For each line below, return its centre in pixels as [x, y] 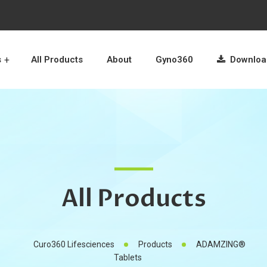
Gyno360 [174, 59]
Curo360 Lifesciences [74, 244]
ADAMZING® [221, 244]
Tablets [128, 257]
